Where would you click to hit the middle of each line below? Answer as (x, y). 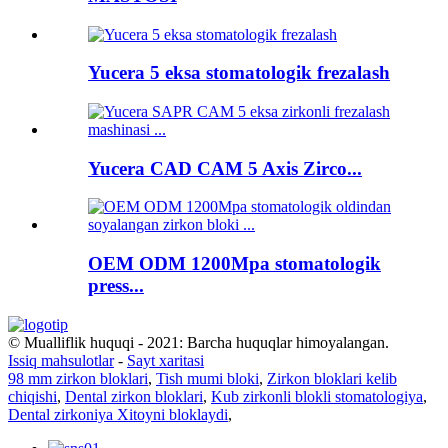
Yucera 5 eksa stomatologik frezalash (239, 73)
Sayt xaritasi (165, 360)
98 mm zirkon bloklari (78, 378)
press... (116, 286)
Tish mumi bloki (207, 378)
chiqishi (32, 396)
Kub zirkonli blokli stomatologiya (317, 396)
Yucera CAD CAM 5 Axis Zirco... (225, 168)
